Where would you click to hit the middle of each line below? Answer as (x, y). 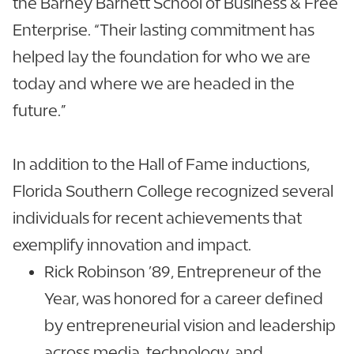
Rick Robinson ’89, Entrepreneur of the (183, 272)
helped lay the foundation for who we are (162, 57)
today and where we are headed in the (154, 84)
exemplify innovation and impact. (135, 245)
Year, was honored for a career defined (184, 299)
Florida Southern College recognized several (173, 191)
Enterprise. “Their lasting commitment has (164, 30)
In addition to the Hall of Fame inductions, (161, 164)
